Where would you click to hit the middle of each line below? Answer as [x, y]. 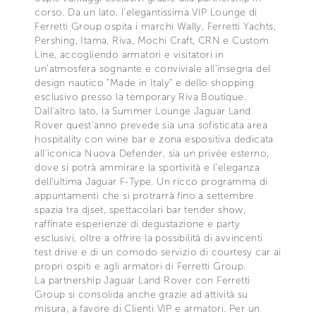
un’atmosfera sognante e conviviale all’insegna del [153, 68]
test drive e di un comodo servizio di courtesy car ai [158, 252]
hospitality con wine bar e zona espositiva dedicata [154, 139]
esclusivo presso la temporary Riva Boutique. [140, 97]
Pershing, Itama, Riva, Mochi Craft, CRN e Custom [152, 40]
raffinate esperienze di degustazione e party [137, 224]
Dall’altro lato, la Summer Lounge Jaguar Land [143, 111]
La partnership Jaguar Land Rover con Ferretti [142, 280]
